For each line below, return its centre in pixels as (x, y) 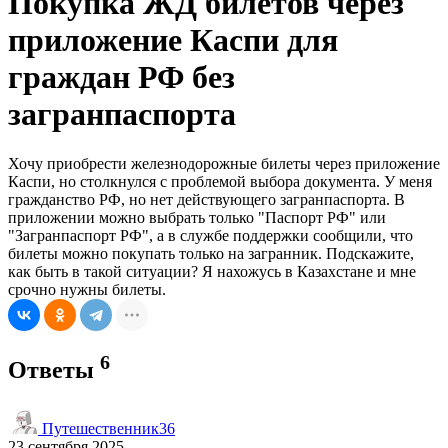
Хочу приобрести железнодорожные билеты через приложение (224, 163)
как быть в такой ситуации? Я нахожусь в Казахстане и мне (212, 271)
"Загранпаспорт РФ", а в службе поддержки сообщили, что (210, 235)
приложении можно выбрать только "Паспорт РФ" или (197, 217)
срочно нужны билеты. (87, 289)
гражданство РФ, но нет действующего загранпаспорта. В (206, 199)
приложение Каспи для (173, 40)
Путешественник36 (106, 428)
